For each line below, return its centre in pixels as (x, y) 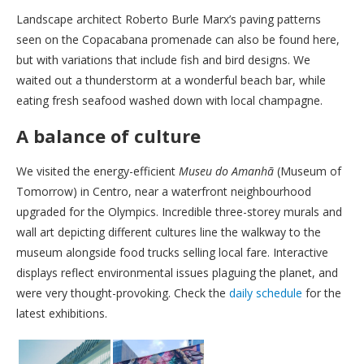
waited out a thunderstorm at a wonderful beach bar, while (171, 80)
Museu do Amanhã (226, 171)
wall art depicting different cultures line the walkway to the (169, 232)
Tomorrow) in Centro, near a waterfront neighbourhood (164, 192)
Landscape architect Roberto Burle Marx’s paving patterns (169, 19)
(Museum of (308, 171)
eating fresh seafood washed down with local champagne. (169, 101)
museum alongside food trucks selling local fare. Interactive (172, 253)
